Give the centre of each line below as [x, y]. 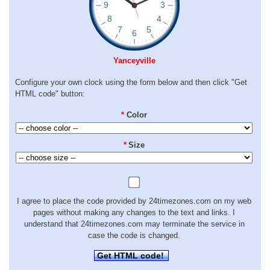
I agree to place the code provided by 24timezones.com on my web [134, 201]
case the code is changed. [134, 235]
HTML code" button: [50, 93]
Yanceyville [134, 61]
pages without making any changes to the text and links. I [134, 212]
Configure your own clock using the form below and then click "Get [131, 82]
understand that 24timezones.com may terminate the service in [134, 224]
